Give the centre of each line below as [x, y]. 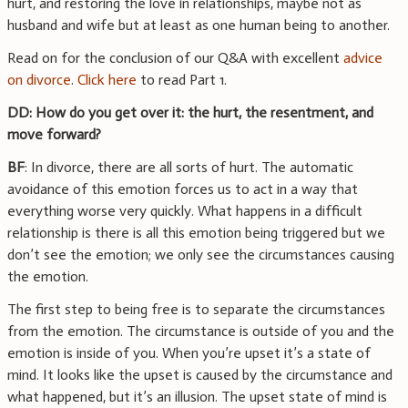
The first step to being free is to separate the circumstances [196, 310]
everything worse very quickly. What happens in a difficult [185, 211]
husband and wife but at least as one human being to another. [199, 25]
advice [363, 58]
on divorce [39, 80]
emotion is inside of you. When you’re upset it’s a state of [189, 353]
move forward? [54, 135]
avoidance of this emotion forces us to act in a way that [183, 189]
